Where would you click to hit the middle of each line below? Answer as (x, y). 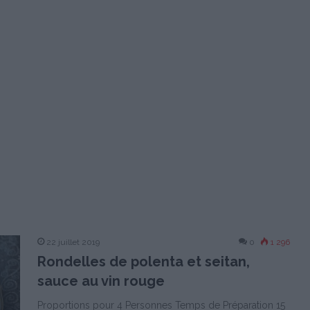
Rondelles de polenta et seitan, (144, 262)
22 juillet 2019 (73, 242)
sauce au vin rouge (101, 281)
